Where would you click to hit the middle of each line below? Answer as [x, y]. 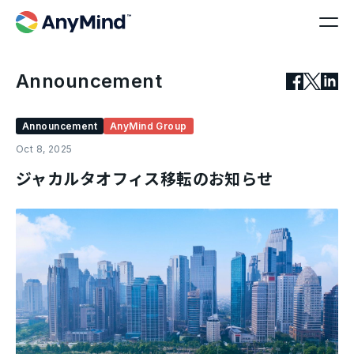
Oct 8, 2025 [44, 149]
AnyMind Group [149, 126]
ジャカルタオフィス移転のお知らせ [145, 179]
